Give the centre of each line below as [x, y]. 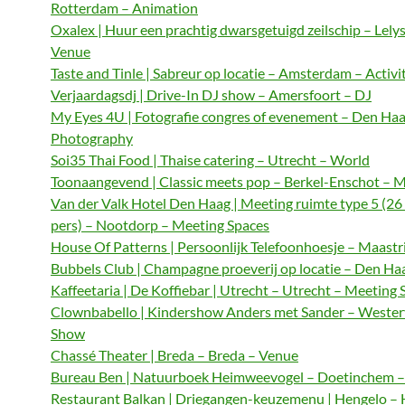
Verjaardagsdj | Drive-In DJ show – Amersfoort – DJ [211, 94]
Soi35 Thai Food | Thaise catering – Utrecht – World [210, 160]
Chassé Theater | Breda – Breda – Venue [174, 355]
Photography [92, 138]
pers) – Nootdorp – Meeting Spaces [160, 225]
